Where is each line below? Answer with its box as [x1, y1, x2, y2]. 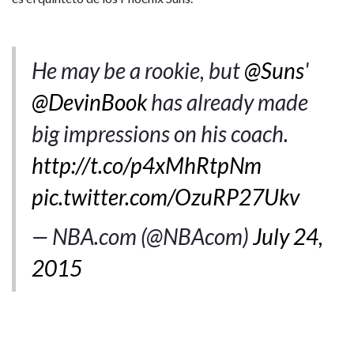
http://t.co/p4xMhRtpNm [32, 151, 262, 179]
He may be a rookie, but [32, 56, 244, 84]
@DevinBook [32, 88, 147, 115]
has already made [147, 88, 308, 115]
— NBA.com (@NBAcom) [32, 222, 253, 250]
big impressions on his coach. [32, 119, 288, 147]
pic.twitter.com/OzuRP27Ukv [32, 183, 299, 210]
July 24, [253, 222, 323, 250]
